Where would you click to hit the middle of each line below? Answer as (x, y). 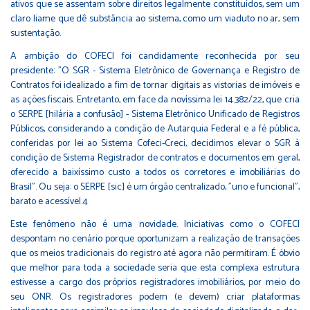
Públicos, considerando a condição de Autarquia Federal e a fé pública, (155, 129)
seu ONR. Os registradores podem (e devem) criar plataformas (155, 297)
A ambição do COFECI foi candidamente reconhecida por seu (155, 56)
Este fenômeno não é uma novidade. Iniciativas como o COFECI (155, 224)
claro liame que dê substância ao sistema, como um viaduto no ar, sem (155, 19)
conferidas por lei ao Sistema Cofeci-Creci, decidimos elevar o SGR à (155, 143)
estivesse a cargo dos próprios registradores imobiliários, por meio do (155, 282)
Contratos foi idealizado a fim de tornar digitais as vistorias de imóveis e (155, 85)
